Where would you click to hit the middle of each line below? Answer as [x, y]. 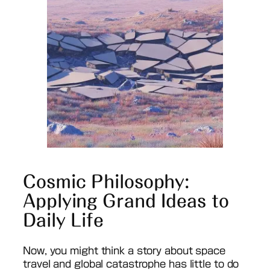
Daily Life [63, 220]
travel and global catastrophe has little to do [131, 264]
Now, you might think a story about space [124, 250]
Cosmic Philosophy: [106, 181]
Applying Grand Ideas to [126, 200]
